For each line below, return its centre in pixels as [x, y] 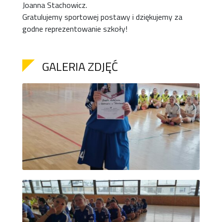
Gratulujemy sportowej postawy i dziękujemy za [102, 17]
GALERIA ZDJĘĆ [80, 66]
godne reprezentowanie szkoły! [75, 29]
